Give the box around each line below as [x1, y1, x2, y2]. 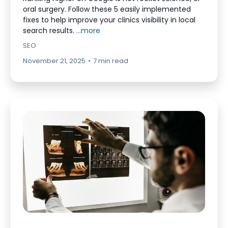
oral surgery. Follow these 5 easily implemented [23, 4, 191, 14]
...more [76, 25, 100, 36]
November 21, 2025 [23, 56, 85, 66]
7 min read [93, 56, 128, 66]
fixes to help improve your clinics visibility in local [23, 15, 195, 25]
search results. [23, 25, 76, 36]
